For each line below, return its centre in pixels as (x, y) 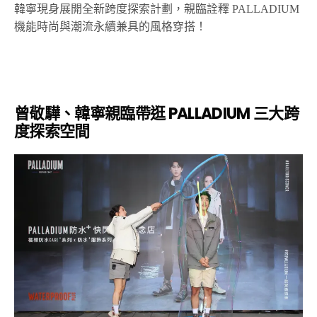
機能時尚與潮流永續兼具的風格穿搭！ (110, 27)
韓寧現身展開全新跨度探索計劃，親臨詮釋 (123, 9)
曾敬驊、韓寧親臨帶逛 (91, 114)
